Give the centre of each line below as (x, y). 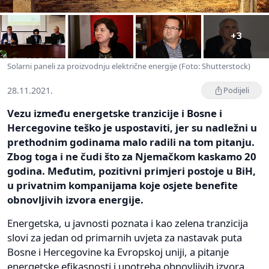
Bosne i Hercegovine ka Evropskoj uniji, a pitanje (118, 252)
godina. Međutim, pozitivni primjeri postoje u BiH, (131, 171)
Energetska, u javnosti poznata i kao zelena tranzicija (128, 223)
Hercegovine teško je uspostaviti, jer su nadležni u (132, 128)
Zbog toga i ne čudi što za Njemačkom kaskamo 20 (132, 157)
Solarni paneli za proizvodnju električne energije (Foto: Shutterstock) (129, 66)
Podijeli (236, 90)
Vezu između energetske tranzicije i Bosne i (115, 113)
